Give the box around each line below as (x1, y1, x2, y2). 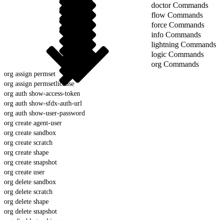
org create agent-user (4, 119, 62, 127)
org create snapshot (4, 158, 57, 166)
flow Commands (151, 10, 203, 19)
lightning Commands (151, 40, 216, 49)
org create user (4, 168, 45, 176)
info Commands (151, 30, 201, 39)
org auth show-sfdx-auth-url (4, 99, 82, 107)
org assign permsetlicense (4, 80, 74, 87)
